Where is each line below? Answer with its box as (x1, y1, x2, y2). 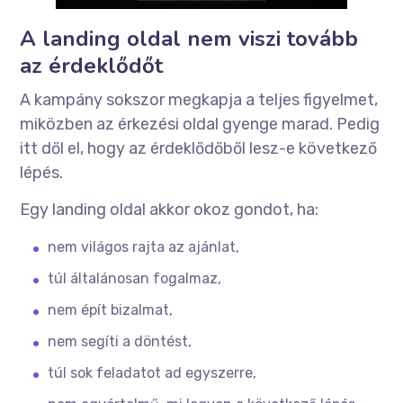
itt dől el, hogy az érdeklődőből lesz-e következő (20, 139, 378, 159)
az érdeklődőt (20, 51, 164, 81)
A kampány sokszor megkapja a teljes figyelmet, (20, 90, 379, 111)
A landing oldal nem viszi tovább (20, 24, 359, 54)
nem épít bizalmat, (48, 301, 174, 319)
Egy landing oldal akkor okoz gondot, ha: (20, 200, 319, 220)
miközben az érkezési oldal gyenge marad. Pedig (20, 114, 381, 135)
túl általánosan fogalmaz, (48, 270, 222, 288)
